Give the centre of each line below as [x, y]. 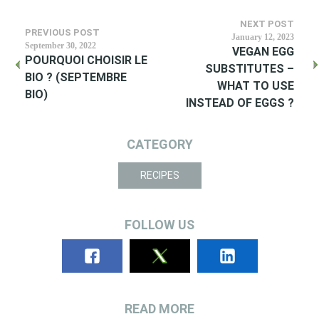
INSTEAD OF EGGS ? [240, 103]
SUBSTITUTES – [250, 69]
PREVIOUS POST [62, 32]
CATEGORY [159, 144]
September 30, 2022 [61, 46]
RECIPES [159, 175]
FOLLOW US [159, 225]
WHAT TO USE [256, 86]
